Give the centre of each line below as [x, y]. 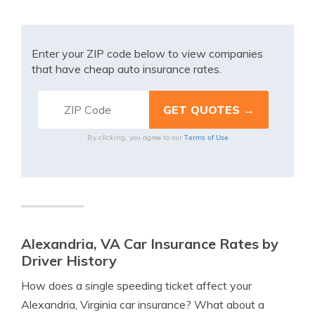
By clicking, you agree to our [135, 137]
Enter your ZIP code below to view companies [147, 53]
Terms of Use [206, 137]
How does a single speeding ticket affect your [136, 285]
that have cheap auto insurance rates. [127, 69]
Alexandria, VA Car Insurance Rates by [150, 244]
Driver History [69, 261]
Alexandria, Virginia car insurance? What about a [143, 304]
